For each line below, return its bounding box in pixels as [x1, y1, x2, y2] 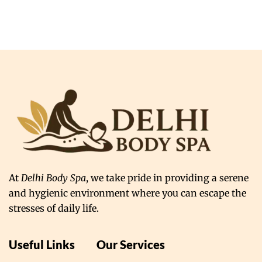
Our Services [96, 237, 165, 252]
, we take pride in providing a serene [86, 172, 249, 184]
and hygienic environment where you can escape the [9, 187, 246, 199]
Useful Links [9, 237, 75, 252]
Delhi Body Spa [21, 172, 86, 184]
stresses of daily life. [9, 202, 99, 215]
